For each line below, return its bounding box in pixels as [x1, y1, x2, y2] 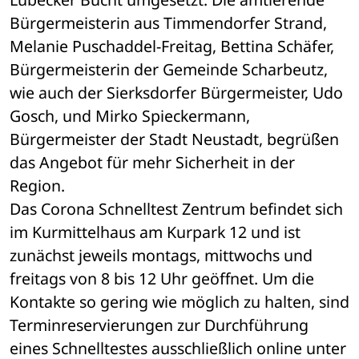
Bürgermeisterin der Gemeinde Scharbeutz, [10, 58, 328, 81]
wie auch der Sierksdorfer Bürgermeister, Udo [10, 82, 343, 104]
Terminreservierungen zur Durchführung [10, 314, 309, 337]
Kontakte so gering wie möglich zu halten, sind [10, 291, 349, 313]
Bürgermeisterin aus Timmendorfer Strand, [10, 12, 327, 34]
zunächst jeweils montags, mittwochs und [10, 244, 313, 267]
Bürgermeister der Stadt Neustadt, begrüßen [10, 128, 339, 151]
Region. [10, 175, 65, 197]
